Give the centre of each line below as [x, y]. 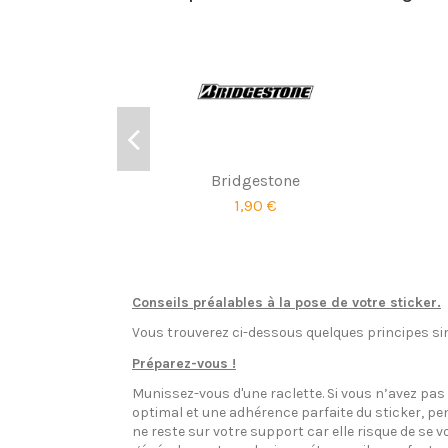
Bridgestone [256, 181]
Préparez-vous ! [184, 363]
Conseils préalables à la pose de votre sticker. [286, 303]
